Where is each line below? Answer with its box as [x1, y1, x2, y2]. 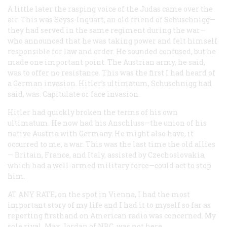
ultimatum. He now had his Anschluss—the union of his [8, 118, 207, 128]
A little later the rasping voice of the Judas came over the [8, 4, 213, 14]
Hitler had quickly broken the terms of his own [8, 107, 178, 117]
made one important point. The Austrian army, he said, [8, 57, 205, 67]
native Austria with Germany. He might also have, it [8, 128, 194, 138]
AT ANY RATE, [8, 189, 56, 199]
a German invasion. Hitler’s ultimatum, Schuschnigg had [8, 78, 212, 88]
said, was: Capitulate [8, 89, 82, 99]
